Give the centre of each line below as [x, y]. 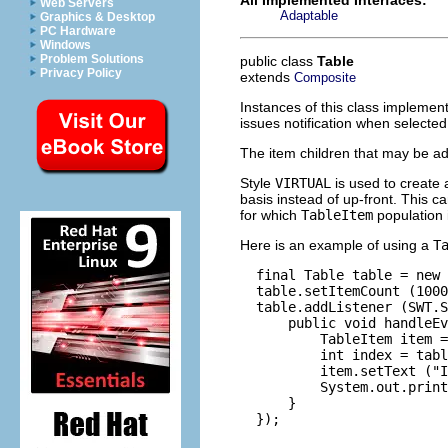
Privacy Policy [81, 73]
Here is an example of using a [336, 244]
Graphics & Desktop [97, 17]
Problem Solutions [92, 59]
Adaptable [309, 15]
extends [267, 76]
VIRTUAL [303, 182]
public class [278, 60]
